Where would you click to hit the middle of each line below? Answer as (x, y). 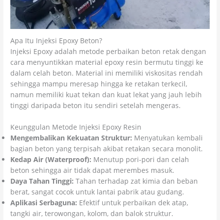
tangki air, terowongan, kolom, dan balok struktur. (92, 214)
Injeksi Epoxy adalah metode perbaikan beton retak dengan (109, 52)
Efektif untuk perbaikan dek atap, (133, 203)
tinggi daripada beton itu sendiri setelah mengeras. (96, 106)
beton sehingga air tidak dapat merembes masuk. (93, 170)
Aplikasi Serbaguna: (44, 203)
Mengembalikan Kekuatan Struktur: (71, 138)
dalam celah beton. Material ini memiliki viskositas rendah (107, 73)
